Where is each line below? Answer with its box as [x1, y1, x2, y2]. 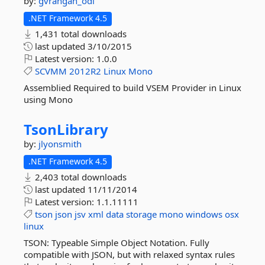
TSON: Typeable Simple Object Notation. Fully [24, 237, 209, 248]
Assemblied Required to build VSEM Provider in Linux [24, 82, 241, 93]
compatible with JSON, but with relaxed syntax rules [24, 248, 235, 260]
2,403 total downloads [33, 171, 127, 183]
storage [126, 208, 157, 220]
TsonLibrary [24, 119, 108, 139]
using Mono [24, 93, 73, 105]
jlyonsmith [38, 138, 82, 150]
